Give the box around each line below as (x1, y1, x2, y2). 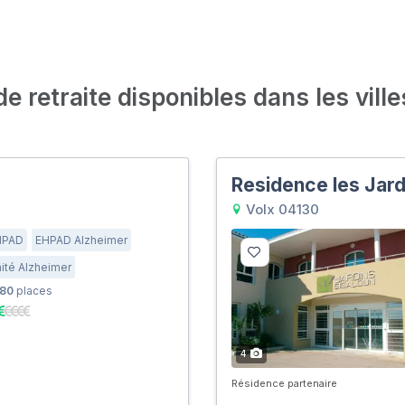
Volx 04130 (241, 200, 319, 218)
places (13, 283, 52, 297)
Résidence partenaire (231, 376, 337, 390)
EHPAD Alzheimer (34, 232, 127, 247)
